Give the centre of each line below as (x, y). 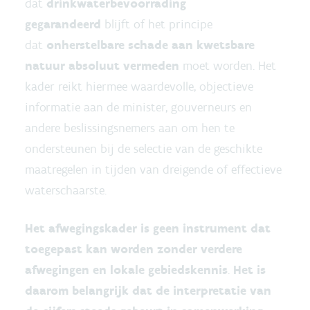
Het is (249, 270)
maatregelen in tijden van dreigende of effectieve (153, 170)
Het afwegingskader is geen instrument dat (148, 228)
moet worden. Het (228, 66)
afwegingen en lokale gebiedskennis (126, 270)
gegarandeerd (63, 24)
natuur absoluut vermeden (102, 66)
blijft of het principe (157, 24)
